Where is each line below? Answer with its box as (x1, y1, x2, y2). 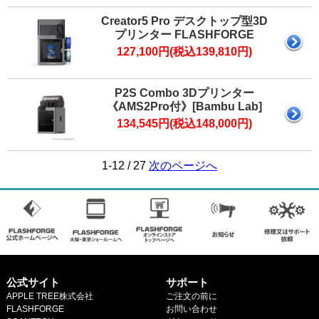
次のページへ (149, 159, 217, 172)
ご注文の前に (165, 291, 217, 302)
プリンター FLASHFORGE (115, 28, 255, 41)
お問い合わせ (165, 304, 217, 315)
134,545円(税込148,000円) (117, 117, 253, 130)
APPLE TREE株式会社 (6, 291, 93, 302)
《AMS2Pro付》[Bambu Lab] (107, 100, 263, 113)
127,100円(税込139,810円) (117, 45, 253, 58)
